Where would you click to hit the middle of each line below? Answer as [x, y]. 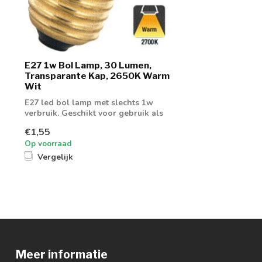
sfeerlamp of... [52, 124]
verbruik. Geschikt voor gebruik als [94, 113]
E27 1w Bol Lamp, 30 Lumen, [88, 65]
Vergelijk [55, 157]
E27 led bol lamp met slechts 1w [89, 103]
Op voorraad [48, 144]
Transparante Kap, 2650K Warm [97, 76]
